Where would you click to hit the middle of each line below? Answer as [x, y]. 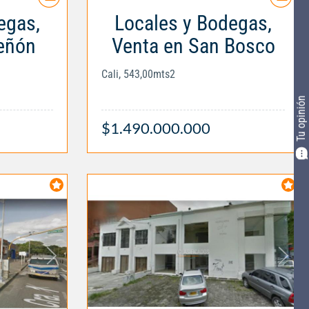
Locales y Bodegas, [193, 23]
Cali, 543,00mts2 [138, 74]
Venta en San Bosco [193, 46]
